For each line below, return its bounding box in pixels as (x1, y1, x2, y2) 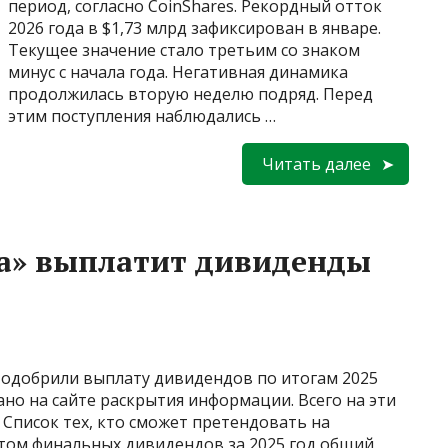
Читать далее (262, 152, 371, 175)
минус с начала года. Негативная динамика (8, 60, 348, 83)
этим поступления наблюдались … (8, 104, 276, 127)
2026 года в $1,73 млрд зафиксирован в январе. (8, 16, 381, 39)
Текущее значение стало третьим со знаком (8, 38, 360, 61)
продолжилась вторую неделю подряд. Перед (8, 82, 373, 105)
